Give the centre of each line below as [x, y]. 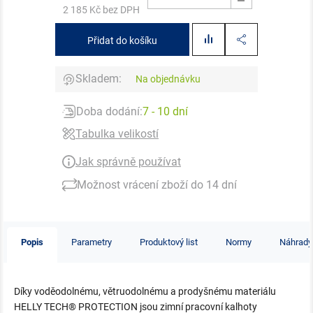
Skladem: [99, 79]
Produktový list [169, 242]
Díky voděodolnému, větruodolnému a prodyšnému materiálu [145, 291]
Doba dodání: [110, 111]
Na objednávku [168, 79]
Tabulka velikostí [117, 133]
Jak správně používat [128, 161]
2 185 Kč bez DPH [101, 9]
